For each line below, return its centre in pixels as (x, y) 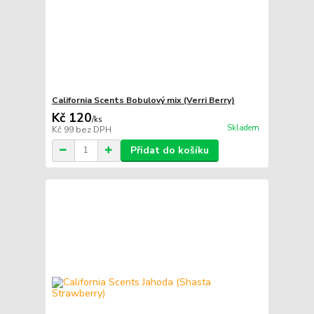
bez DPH (93, 129)
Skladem (243, 128)
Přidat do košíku (169, 150)
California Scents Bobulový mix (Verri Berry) (143, 100)
